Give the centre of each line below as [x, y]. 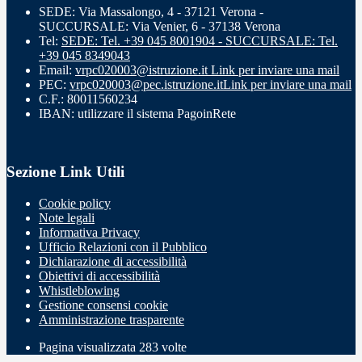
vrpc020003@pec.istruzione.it [146, 84]
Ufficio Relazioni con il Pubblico [123, 247]
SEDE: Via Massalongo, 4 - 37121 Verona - [151, 11]
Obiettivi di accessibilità [99, 276]
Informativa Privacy [89, 232]
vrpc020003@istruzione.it [143, 69]
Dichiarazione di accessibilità [113, 261]
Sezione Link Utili [65, 172]
